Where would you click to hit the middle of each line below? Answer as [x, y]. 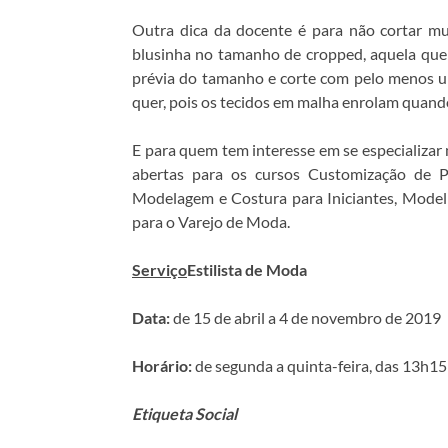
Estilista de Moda [248, 269]
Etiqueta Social [184, 413]
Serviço [159, 269]
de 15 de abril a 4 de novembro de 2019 [305, 317]
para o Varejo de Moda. [211, 221]
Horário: [162, 365]
